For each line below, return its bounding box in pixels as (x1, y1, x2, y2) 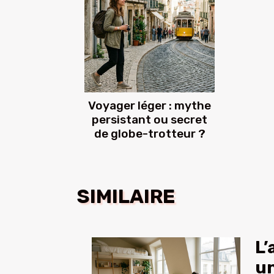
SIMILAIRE (77, 185, 175, 209)
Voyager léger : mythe (88, 98, 211, 113)
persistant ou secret (92, 113, 207, 127)
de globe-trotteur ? (94, 127, 206, 141)
